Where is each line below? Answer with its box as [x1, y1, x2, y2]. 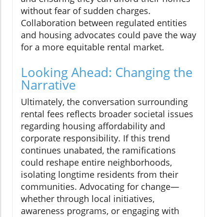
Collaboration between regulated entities [21, 17, 187, 29]
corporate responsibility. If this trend [21, 132, 170, 144]
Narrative [21, 76, 76, 94]
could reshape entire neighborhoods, [21, 156, 172, 169]
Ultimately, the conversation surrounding [21, 96, 188, 108]
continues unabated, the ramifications [21, 144, 176, 156]
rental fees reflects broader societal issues [21, 108, 193, 120]
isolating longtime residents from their [21, 169, 178, 181]
